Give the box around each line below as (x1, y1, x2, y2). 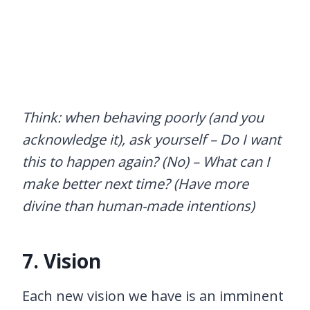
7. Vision (22, 247, 101, 274)
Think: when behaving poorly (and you (22, 107, 264, 127)
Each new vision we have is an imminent (22, 286, 284, 305)
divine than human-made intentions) (22, 196, 255, 215)
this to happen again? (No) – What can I (22, 152, 270, 171)
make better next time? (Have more (22, 174, 248, 193)
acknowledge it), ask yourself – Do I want (22, 129, 281, 149)
